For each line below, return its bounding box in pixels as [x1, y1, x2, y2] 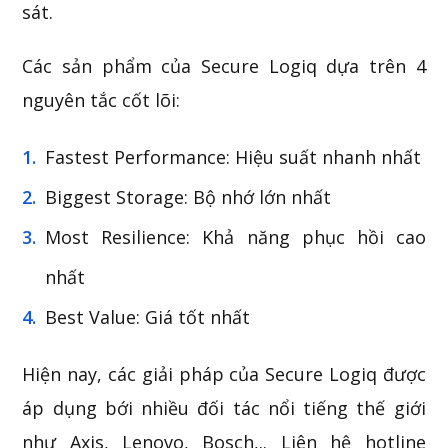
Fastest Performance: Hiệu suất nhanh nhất [45, 145, 422, 169]
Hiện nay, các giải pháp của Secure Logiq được [22, 362, 426, 386]
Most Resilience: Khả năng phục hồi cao [45, 225, 426, 249]
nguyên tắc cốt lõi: [22, 88, 181, 112]
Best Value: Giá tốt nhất [45, 305, 251, 329]
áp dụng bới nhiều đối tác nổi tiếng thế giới [22, 396, 426, 420]
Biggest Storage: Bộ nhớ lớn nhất [45, 185, 332, 209]
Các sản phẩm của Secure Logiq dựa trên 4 [22, 54, 426, 78]
